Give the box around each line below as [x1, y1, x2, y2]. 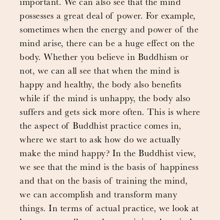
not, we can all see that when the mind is [20, 67, 180, 77]
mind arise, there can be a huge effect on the [20, 40, 195, 49]
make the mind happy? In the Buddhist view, [20, 150, 196, 159]
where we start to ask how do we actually [20, 136, 180, 145]
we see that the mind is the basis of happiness [20, 164, 198, 173]
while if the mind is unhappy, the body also [20, 95, 191, 104]
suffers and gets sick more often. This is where [20, 109, 200, 118]
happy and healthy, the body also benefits [20, 81, 182, 90]
